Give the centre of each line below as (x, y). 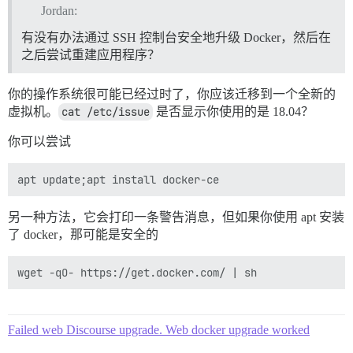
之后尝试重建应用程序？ (91, 54)
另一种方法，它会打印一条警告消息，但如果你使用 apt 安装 (176, 217)
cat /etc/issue (106, 111)
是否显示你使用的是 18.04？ (233, 111)
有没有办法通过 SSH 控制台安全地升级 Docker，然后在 (176, 37)
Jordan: (59, 10)
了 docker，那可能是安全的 (83, 234)
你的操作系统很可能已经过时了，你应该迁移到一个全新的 (172, 94)
